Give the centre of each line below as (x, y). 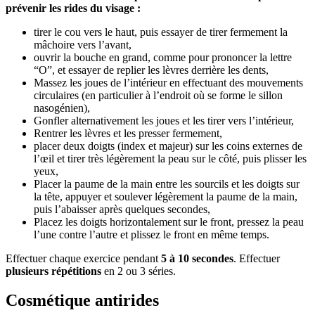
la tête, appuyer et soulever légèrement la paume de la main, (166, 196)
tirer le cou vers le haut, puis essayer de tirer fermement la (161, 32)
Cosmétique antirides (82, 301)
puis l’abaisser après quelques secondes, (122, 209)
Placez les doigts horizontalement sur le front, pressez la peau (169, 221)
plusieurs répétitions (53, 271)
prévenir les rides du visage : (73, 8)
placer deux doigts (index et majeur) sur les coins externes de (168, 146)
